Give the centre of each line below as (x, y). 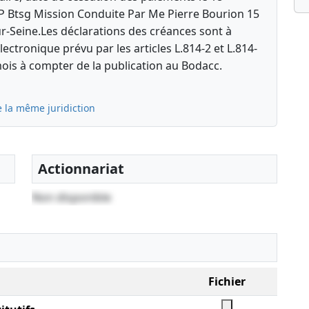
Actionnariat (81, 169)
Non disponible (71, 198)
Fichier (227, 282)
